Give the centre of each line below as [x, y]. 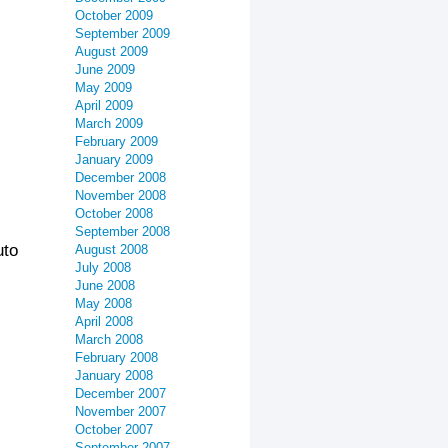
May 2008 [103, 303]
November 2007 [120, 411]
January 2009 [114, 159]
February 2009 [116, 141]
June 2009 [105, 69]
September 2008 [122, 231]
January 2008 [114, 375]
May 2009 [103, 87]
